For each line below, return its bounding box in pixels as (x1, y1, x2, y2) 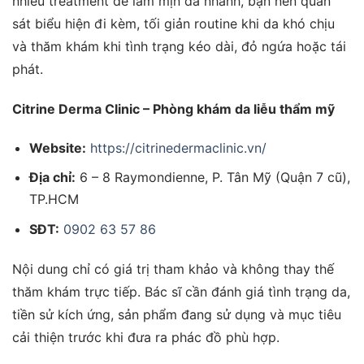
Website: (28, 139, 86, 156)
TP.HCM (28, 191, 79, 208)
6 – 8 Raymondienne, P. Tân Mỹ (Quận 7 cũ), (75, 169, 350, 186)
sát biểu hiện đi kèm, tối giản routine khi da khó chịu (12, 15, 335, 32)
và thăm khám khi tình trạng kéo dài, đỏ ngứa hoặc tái (12, 37, 346, 54)
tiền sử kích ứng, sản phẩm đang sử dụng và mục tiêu (12, 305, 341, 323)
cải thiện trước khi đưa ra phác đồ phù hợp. (12, 328, 279, 345)
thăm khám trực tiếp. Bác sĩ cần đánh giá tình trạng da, (12, 283, 350, 300)
